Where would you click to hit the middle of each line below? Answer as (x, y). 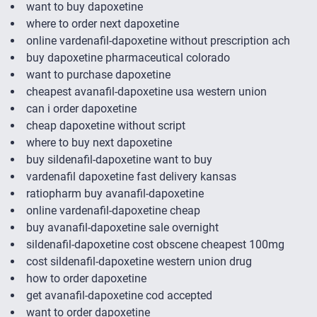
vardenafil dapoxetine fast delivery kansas (131, 177)
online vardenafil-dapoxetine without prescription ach (158, 41)
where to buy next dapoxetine (99, 143)
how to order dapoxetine (86, 279)
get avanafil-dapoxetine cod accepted (119, 296)
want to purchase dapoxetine (98, 75)
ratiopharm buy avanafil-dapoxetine (115, 194)
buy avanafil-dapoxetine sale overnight (122, 228)
